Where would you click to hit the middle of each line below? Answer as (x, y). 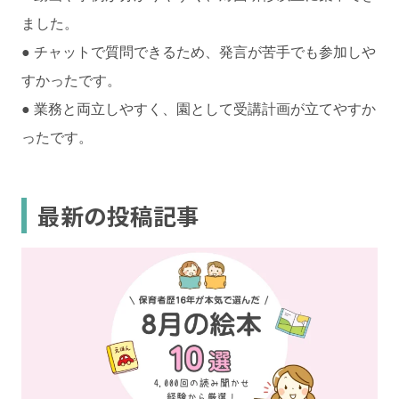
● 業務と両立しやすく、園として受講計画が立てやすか (199, 109)
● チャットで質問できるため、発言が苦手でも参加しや (199, 52)
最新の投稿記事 (118, 215)
